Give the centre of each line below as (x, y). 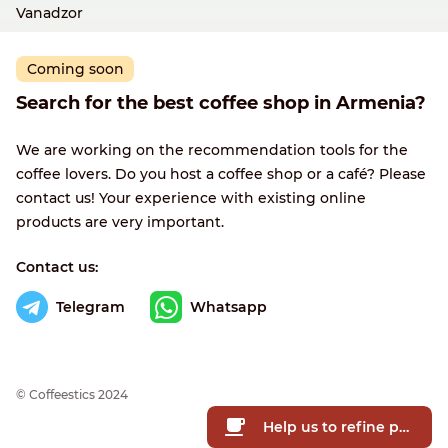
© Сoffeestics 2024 (72, 395)
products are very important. (120, 222)
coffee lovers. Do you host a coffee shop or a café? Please (221, 174)
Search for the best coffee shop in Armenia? (221, 103)
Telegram (90, 307)
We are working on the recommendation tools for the (212, 150)
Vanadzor (49, 13)
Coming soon (75, 69)
